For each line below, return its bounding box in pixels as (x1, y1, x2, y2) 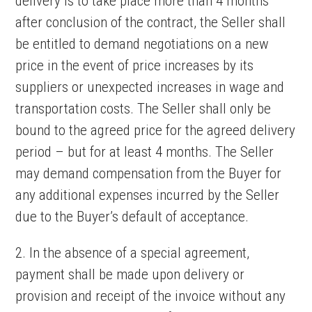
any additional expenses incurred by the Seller (15, 187, 280, 203)
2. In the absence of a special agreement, (15, 244, 250, 261)
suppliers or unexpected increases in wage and (15, 79, 285, 95)
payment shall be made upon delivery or (15, 266, 245, 283)
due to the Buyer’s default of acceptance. (15, 208, 249, 225)
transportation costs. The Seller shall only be (15, 100, 272, 117)
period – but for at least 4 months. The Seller (15, 143, 274, 160)
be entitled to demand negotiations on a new (15, 36, 270, 52)
